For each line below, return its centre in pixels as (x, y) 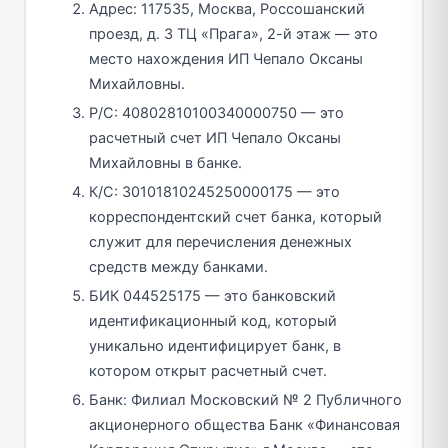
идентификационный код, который (213, 320)
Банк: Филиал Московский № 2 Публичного (245, 399)
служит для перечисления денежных (220, 241)
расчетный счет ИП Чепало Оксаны (215, 137)
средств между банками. (178, 266)
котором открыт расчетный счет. (208, 370)
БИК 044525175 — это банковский (212, 295)
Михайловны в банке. (165, 162)
